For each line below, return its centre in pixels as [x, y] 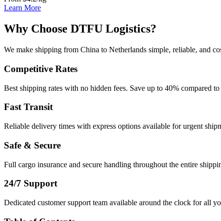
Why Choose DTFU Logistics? [80, 29]
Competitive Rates [41, 69]
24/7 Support [31, 184]
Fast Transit [28, 107]
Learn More [22, 8]
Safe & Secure [32, 145]
